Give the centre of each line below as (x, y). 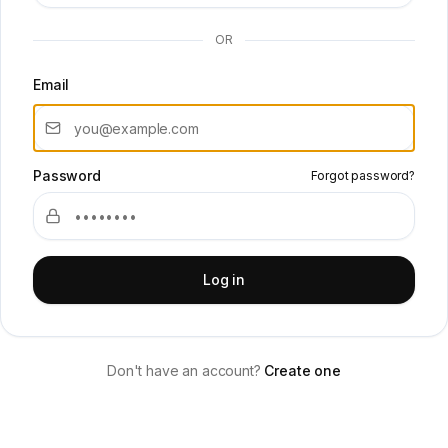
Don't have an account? (184, 370)
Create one (302, 370)
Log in (223, 279)
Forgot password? (362, 175)
